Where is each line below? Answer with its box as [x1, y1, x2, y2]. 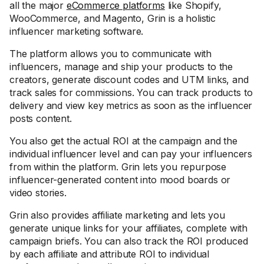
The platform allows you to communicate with [9, 48, 212, 60]
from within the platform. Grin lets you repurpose [9, 161, 227, 173]
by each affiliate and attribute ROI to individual [9, 248, 210, 260]
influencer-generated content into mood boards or [9, 174, 231, 186]
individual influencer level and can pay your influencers [9, 148, 253, 160]
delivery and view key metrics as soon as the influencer [9, 100, 253, 111]
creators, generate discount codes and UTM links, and [9, 74, 249, 85]
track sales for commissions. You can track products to [9, 87, 253, 98]
